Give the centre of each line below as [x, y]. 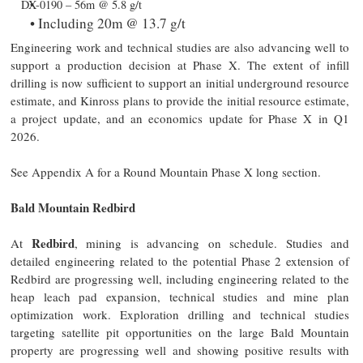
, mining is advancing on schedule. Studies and [211, 243]
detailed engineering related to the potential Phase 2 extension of [180, 261]
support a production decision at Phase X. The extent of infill [180, 64]
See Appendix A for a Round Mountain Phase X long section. [166, 171]
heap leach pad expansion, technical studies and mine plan [180, 296]
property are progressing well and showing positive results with [180, 350]
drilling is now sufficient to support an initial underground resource [180, 82]
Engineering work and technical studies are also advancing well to [180, 47]
